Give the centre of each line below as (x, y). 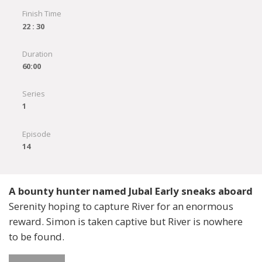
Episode (36, 134)
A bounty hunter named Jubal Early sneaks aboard (131, 191)
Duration (37, 54)
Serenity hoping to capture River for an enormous (121, 206)
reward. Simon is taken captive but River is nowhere (126, 222)
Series (33, 94)
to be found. (37, 237)
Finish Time (42, 14)
